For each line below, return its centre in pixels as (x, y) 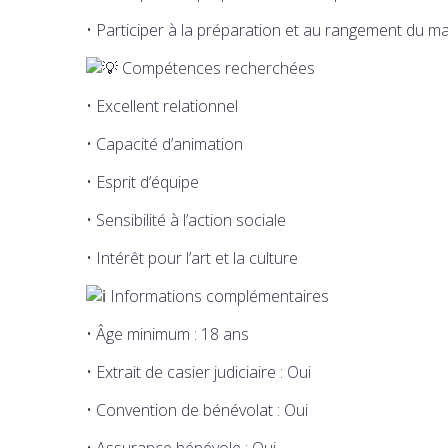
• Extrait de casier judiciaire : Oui (198, 371)
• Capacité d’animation (164, 143)
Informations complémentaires (217, 295)
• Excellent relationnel (162, 105)
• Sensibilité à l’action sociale (186, 219)
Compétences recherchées (216, 67)
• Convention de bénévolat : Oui (197, 409)
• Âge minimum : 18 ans (167, 333)
